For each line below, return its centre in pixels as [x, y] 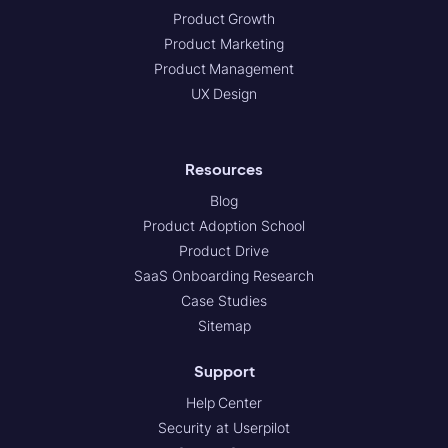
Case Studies [224, 300]
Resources [224, 168]
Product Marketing [224, 43]
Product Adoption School [224, 225]
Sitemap [224, 325]
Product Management [224, 68]
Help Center [224, 402]
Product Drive [224, 250]
